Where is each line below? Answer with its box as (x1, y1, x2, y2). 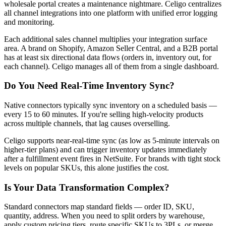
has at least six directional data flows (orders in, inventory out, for (4, 52, 211, 62)
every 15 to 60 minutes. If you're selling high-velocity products (4, 109, 203, 119)
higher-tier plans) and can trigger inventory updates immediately (4, 145, 207, 154)
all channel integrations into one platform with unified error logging (4, 8, 217, 17)
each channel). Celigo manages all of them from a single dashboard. (4, 62, 219, 71)
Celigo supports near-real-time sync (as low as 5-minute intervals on (4, 136, 219, 145)
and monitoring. (4, 17, 54, 26)
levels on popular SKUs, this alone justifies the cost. (4, 163, 169, 172)
